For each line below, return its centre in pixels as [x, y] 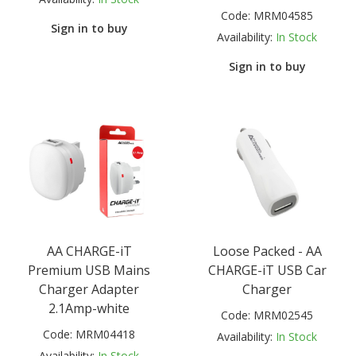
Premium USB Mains [89, 270]
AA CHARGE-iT [89, 251]
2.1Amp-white [89, 308]
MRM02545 [283, 315]
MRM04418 [105, 334]
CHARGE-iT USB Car [267, 270]
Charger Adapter [89, 289]
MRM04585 [283, 16]
